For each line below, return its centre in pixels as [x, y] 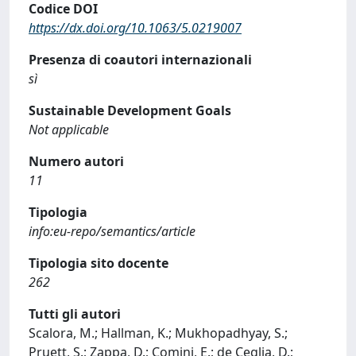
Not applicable [69, 130]
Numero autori [76, 161]
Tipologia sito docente [99, 263]
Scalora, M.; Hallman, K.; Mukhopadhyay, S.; [158, 333]
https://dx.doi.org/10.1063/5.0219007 [135, 28]
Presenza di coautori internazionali [140, 60]
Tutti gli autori [75, 314]
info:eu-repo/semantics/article [112, 231]
